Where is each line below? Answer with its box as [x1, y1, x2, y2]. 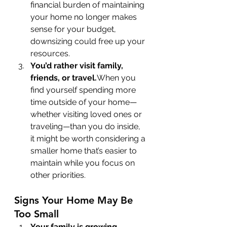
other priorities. [30, 170, 86, 180]
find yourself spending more [30, 85, 138, 95]
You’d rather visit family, [30, 60, 125, 70]
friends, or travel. [30, 72, 97, 83]
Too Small [14, 207, 59, 220]
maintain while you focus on [30, 158, 137, 168]
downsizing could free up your [30, 36, 147, 46]
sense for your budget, [30, 24, 118, 34]
